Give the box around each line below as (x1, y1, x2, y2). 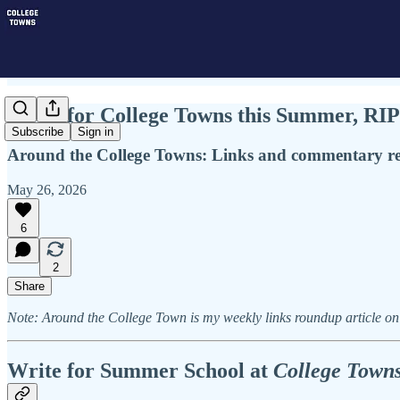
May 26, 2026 (7, 181, 87, 197)
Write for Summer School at (7, 359, 273, 383)
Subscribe (12, 125, 63, 139)
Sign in (78, 125, 113, 139)
